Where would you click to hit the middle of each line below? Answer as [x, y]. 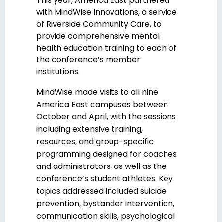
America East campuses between [102, 105]
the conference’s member [88, 60]
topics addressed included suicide [101, 191]
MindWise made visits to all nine [97, 92]
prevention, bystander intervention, [105, 204]
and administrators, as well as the [101, 166]
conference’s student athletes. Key [105, 179]
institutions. [58, 72]
